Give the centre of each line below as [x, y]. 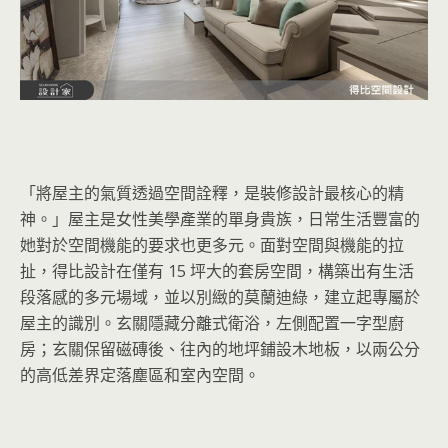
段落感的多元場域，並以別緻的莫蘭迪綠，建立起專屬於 [220, 296]
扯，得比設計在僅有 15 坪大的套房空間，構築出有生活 [217, 270]
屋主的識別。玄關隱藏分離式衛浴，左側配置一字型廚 [212, 322]
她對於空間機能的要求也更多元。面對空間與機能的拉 [212, 244]
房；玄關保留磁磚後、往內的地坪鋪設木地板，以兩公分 [220, 348]
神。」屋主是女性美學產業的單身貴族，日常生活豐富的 [220, 218]
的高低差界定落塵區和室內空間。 [140, 374]
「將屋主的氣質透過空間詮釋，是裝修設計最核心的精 [212, 192]
